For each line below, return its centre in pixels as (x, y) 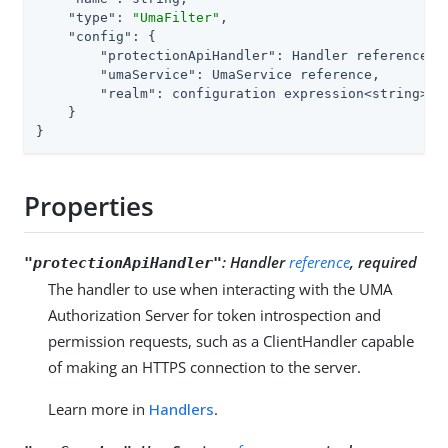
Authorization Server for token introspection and (214, 314)
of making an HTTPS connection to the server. (204, 366)
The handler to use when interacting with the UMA (220, 288)
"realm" (128, 93)
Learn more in (98, 408)
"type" (92, 17)
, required (383, 261)
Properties (89, 206)
